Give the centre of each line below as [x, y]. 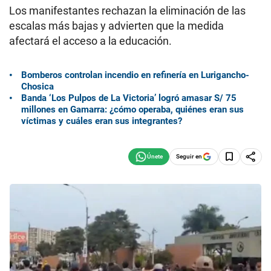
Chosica [38, 86]
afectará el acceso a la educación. [90, 41]
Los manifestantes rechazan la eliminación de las [127, 11]
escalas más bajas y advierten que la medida [116, 26]
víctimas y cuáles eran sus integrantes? [102, 121]
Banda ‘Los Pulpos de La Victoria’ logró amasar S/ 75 [129, 98]
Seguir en [189, 156]
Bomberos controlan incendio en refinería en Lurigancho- [135, 75]
